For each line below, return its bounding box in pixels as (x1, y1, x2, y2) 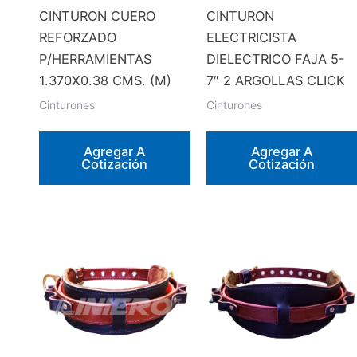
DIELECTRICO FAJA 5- (206, 51, 345, 68)
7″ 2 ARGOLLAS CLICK (206, 73, 345, 89)
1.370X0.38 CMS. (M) (39, 73, 172, 89)
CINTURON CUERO (39, 8, 156, 25)
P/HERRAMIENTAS (39, 51, 152, 68)
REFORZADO (39, 29, 117, 46)
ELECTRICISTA (206, 29, 296, 46)
